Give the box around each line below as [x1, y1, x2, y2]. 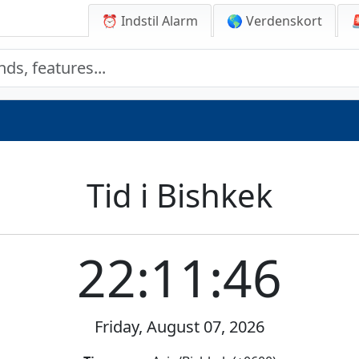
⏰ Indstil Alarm [102, 12, 198, 30]
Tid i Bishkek [87, 173, 272, 217]
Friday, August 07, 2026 [95, 316, 264, 337]
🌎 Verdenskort [227, 12, 322, 30]
